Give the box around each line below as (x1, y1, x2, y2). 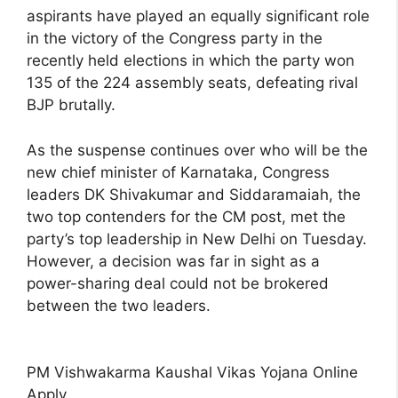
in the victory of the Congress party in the (27, 29, 322, 48)
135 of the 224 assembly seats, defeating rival (27, 74, 358, 92)
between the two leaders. (27, 296, 211, 314)
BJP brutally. (27, 96, 115, 115)
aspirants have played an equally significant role (27, 7, 370, 26)
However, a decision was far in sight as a (27, 251, 320, 270)
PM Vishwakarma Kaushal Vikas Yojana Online (27, 363, 358, 382)
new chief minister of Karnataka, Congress (27, 163, 330, 181)
